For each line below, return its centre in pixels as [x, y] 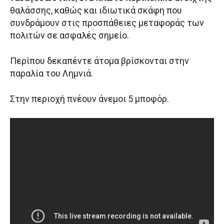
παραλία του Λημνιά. [51, 73]
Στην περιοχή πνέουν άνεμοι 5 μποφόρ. [89, 99]
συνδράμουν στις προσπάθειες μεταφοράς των [107, 23]
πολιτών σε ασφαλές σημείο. [69, 35]
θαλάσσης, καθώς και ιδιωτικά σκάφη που [96, 10]
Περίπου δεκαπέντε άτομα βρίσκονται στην [99, 61]
